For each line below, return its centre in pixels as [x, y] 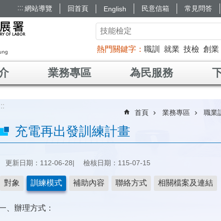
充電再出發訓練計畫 [73, 131]
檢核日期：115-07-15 [113, 163]
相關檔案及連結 [185, 183]
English [115, 9]
